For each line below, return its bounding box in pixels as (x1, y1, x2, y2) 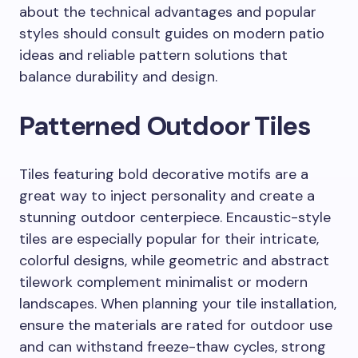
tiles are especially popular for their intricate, (19, 229, 319, 249)
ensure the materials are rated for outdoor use (19, 316, 332, 335)
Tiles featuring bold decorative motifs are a (19, 165, 308, 184)
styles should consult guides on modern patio (19, 24, 324, 43)
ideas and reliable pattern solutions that (19, 46, 288, 65)
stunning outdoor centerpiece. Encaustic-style (19, 208, 331, 227)
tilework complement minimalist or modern (19, 272, 308, 292)
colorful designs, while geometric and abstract (19, 251, 329, 270)
